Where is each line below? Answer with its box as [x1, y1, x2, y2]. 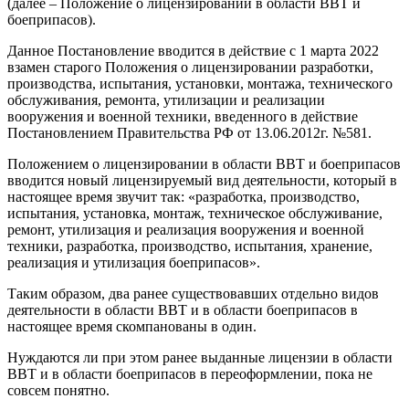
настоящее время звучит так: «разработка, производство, [7, 188, 360, 204]
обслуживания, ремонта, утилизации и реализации [7, 91, 325, 108]
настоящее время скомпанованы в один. [7, 318, 257, 334]
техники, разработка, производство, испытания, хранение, [7, 237, 372, 254]
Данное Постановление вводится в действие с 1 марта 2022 [7, 42, 379, 58]
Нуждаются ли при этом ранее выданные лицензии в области [7, 349, 393, 365]
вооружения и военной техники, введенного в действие [7, 108, 358, 124]
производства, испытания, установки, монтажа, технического [7, 75, 393, 91]
